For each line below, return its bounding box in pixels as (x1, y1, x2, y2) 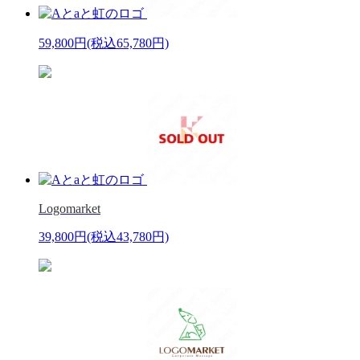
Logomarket (39, 201, 100, 215)
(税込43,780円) (87, 229, 169, 243)
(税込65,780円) (87, 35, 169, 50)
